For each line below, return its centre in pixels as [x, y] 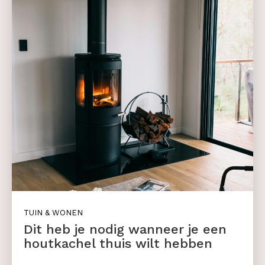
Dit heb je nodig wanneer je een [125, 230]
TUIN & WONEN [53, 213]
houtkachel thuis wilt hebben [118, 244]
